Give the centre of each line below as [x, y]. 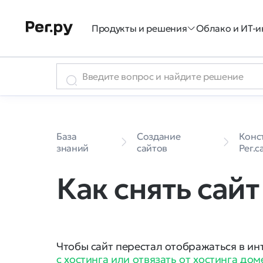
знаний [73, 148]
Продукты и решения [139, 28]
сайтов [152, 148]
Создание [159, 136]
